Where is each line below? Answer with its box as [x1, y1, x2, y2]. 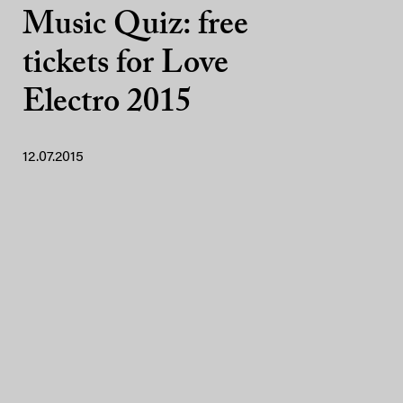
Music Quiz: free [22, 9, 248, 42]
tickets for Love [22, 48, 228, 81]
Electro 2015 [22, 86, 192, 120]
